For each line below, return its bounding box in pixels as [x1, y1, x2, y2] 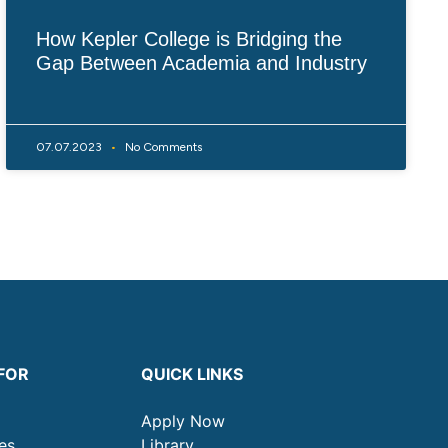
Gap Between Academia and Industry [36, 51, 367, 74]
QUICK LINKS [141, 363, 244, 384]
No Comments [122, 139, 202, 154]
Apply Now [141, 410, 226, 431]
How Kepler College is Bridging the [36, 27, 342, 50]
